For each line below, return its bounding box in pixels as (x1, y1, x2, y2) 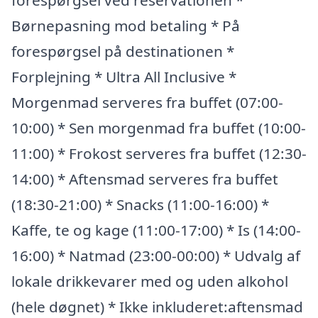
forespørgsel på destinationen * (11, 41, 234, 61)
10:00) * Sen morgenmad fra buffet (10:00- (11, 118, 306, 138)
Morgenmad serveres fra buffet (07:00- (11, 92, 283, 112)
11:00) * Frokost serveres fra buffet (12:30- (11, 143, 307, 163)
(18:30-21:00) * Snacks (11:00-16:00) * (11, 194, 269, 214)
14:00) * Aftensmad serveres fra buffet (11, 169, 278, 189)
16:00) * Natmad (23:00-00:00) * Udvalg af (11, 246, 300, 265)
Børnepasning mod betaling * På (11, 16, 240, 35)
